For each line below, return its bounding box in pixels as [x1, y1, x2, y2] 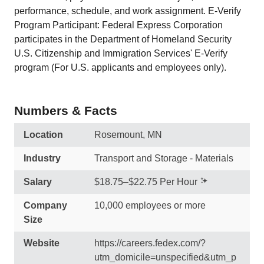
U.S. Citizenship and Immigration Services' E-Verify [14, 48, 227, 58]
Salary [24, 177, 52, 187]
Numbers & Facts [14, 104, 117, 117]
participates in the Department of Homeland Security [14, 34, 232, 44]
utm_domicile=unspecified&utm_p [94, 252, 236, 262]
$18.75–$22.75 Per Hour [94, 177, 197, 187]
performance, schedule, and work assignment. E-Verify [14, 6, 241, 16]
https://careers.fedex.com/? [94, 238, 206, 248]
